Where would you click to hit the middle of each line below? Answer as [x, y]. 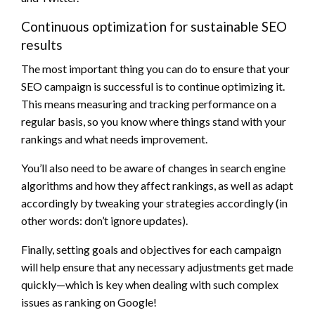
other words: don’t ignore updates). [104, 220]
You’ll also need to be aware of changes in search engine [153, 167]
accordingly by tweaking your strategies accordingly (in [154, 202]
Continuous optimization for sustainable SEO [154, 26]
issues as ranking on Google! [89, 302]
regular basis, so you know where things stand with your [154, 121]
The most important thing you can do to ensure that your [155, 68]
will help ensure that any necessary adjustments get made [157, 266]
